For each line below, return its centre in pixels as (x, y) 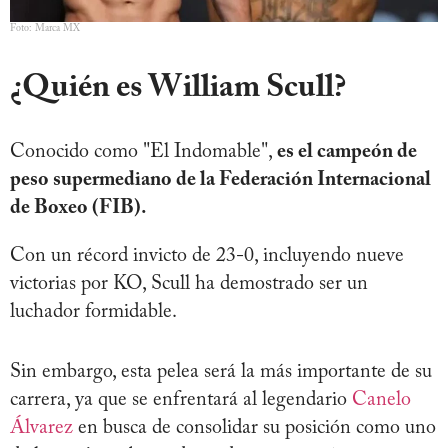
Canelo (381, 400)
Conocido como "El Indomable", (143, 152)
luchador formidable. (96, 312)
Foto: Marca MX (45, 29)
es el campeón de (347, 152)
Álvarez (41, 428)
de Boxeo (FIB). (80, 208)
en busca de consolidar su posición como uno (254, 428)
